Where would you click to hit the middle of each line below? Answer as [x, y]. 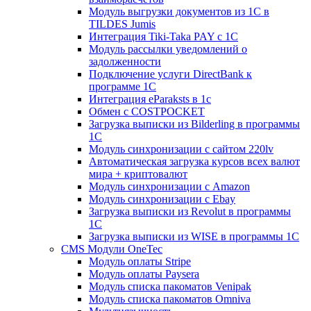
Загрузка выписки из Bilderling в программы [194, 124]
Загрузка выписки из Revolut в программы [190, 211]
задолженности [125, 61]
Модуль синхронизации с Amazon [169, 186]
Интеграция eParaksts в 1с [150, 99]
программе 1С [123, 86]
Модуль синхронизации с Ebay [162, 199]
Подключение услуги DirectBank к [170, 74]
